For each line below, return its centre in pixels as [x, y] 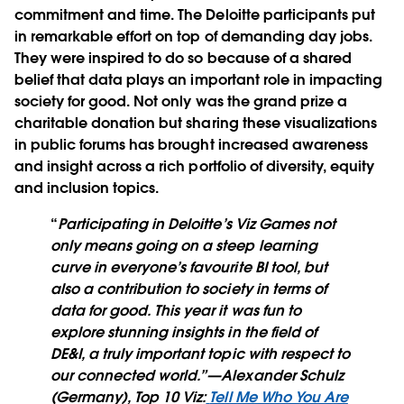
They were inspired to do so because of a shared [183, 59]
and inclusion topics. [87, 188]
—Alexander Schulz [275, 376]
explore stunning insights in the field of [184, 333]
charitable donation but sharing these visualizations [196, 124]
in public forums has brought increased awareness [191, 145]
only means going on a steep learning [184, 246]
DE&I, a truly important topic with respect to [200, 354]
